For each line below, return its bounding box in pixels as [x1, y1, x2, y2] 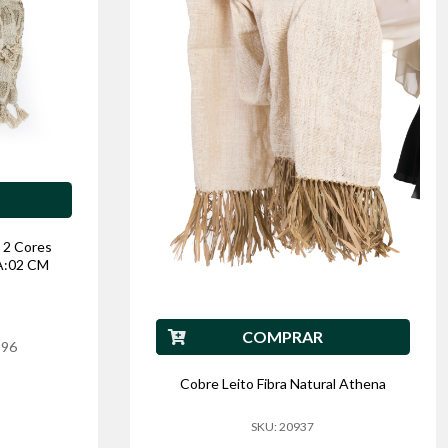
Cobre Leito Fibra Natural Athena [179, 375, 386, 393]
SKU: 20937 [251, 419, 315, 435]
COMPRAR [242, 327, 324, 347]
